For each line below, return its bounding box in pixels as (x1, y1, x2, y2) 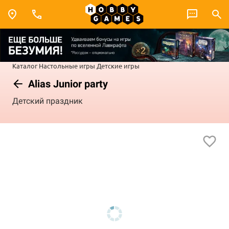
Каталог (12, 61, 37, 70)
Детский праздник (12, 96, 83, 106)
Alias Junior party (26, 77, 108, 90)
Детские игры (97, 61, 140, 70)
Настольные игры (39, 61, 95, 70)
